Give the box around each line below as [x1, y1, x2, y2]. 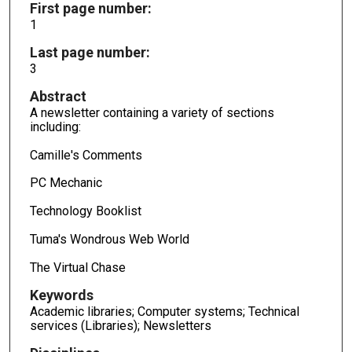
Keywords [29, 286, 93, 303]
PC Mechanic [29, 175, 102, 191]
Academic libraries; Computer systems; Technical [29, 303, 299, 319]
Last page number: [29, 43, 150, 60]
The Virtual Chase [29, 260, 126, 276]
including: [29, 119, 81, 134]
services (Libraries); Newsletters [29, 317, 211, 333]
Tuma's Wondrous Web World [29, 232, 189, 247]
